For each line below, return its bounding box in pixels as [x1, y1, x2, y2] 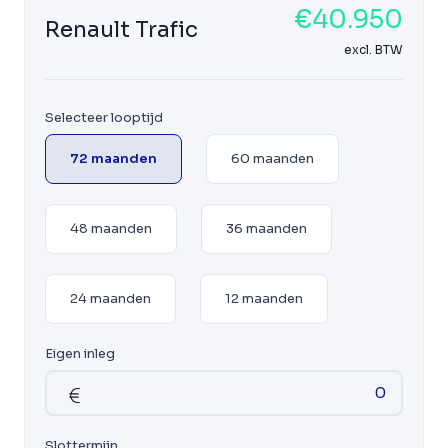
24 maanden [70, 289, 151, 307]
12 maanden [225, 289, 303, 307]
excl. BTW [344, 41, 403, 57]
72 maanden [70, 149, 157, 167]
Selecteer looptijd [45, 108, 163, 126]
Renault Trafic [45, 15, 198, 43]
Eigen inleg [45, 344, 115, 362]
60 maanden [231, 149, 314, 167]
